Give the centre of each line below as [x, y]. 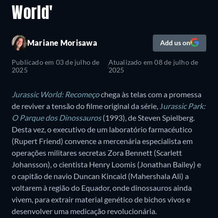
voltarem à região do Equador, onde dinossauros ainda [102, 187]
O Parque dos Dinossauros [56, 117]
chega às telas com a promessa [150, 94]
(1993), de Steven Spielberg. [148, 117]
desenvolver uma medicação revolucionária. [84, 211]
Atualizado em [131, 62]
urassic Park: [184, 106]
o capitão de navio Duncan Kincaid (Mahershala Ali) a [100, 176]
